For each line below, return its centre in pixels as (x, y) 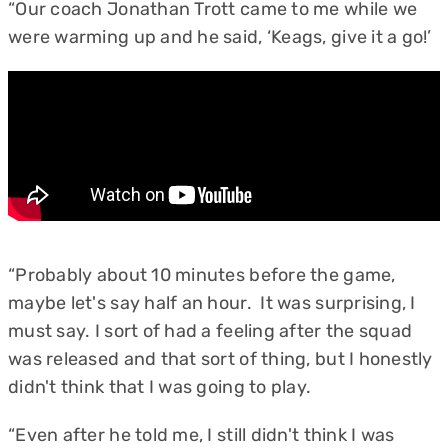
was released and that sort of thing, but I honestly (220, 359)
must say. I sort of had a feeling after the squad (210, 331)
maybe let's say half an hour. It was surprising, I (212, 303)
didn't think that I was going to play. (160, 387)
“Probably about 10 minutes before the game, (202, 275)
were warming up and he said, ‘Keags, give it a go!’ (222, 37)
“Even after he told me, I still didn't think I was (201, 435)
